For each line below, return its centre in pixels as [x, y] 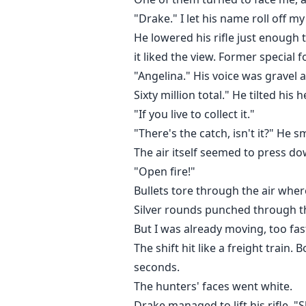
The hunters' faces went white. [213, 287]
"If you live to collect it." [194, 114]
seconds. [157, 267]
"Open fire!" [165, 172]
